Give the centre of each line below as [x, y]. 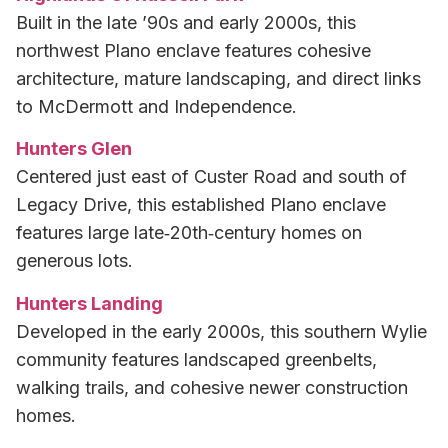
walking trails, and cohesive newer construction [212, 387]
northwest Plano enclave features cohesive [193, 51]
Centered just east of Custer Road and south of [211, 177]
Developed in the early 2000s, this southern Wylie [221, 331]
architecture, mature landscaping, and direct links [218, 79]
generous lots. [74, 261]
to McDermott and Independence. [156, 107]
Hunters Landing [89, 303]
